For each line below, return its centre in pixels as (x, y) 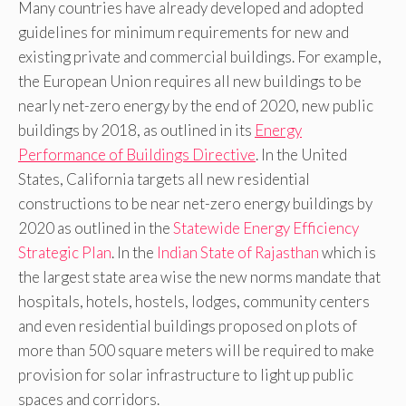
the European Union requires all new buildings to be (190, 82)
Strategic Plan (65, 253)
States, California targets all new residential (164, 179)
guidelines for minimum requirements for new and (184, 33)
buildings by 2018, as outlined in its (136, 130)
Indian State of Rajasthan (238, 253)
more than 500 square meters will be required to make (196, 351)
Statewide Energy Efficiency (266, 228)
